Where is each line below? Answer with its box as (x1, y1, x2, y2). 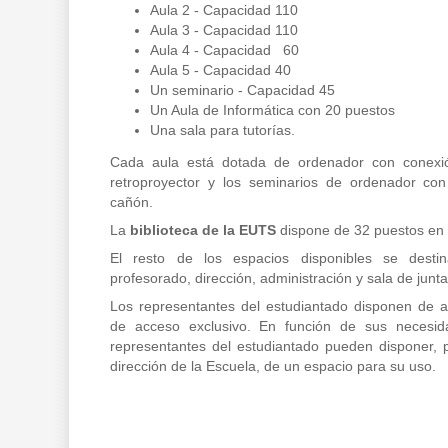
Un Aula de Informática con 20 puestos (150, 101, 395, 118)
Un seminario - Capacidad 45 (150, 81, 335, 98)
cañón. (110, 193, 153, 210)
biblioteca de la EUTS (130, 221, 276, 238)
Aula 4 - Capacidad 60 (150, 41, 299, 58)
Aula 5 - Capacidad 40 (150, 61, 291, 78)
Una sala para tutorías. (150, 121, 295, 138)
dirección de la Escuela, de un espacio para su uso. (110, 357, 436, 374)
